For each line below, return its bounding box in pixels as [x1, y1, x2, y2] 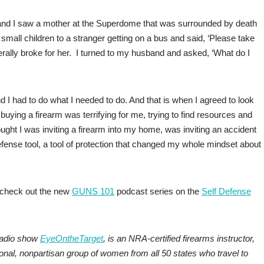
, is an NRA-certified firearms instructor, [103, 233, 255, 244]
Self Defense [202, 186, 251, 197]
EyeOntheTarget [40, 233, 103, 244]
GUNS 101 [72, 186, 114, 197]
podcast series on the [114, 186, 202, 197]
